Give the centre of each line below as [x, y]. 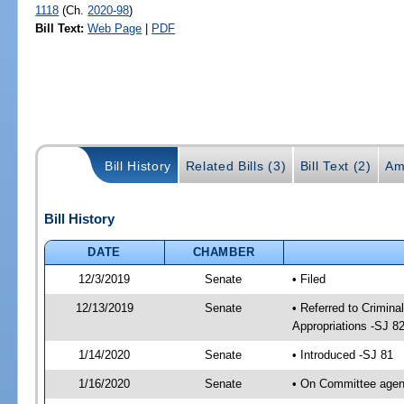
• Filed [308, 279]
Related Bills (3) [236, 165]
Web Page [115, 28]
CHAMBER [224, 252]
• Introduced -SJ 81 [342, 354]
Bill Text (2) [335, 165]
